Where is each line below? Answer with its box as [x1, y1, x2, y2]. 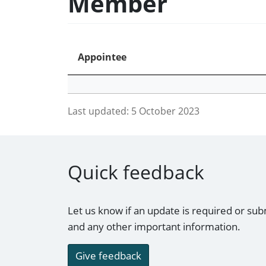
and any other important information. [68, 220, 240, 234]
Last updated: [68, 104, 129, 118]
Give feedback [75, 249, 141, 263]
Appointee [77, 50, 126, 64]
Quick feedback [68, 159, 204, 185]
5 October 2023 [131, 104, 199, 118]
